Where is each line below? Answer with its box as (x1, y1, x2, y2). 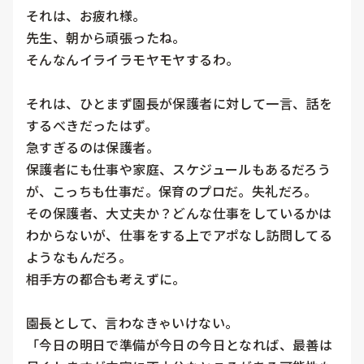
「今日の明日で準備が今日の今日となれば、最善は (26, 335, 333, 355)
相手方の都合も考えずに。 (26, 269, 186, 289)
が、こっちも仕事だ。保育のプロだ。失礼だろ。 (26, 181, 318, 201)
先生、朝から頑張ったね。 (26, 28, 186, 48)
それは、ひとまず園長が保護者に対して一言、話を (26, 93, 333, 114)
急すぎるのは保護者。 (26, 137, 159, 158)
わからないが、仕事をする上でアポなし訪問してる (26, 225, 333, 245)
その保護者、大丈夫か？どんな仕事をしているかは (26, 203, 332, 223)
